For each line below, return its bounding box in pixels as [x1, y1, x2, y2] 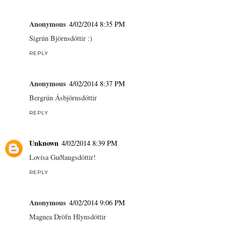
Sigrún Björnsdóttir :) [29, 33, 92, 43]
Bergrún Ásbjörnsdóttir [29, 92, 97, 102]
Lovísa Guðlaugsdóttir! [29, 152, 96, 162]
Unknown [29, 137, 59, 148]
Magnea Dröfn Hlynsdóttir [29, 211, 106, 221]
